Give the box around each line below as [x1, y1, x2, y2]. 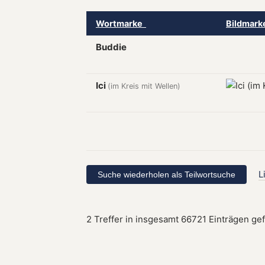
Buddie [96, 41, 127, 53]
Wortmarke [96, 18, 146, 28]
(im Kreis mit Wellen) [108, 82, 180, 91]
